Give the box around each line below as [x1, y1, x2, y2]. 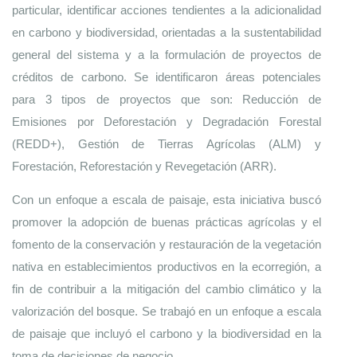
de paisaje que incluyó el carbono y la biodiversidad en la [12, 327, 321, 340]
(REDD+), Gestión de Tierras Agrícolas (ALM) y [12, 138, 321, 151]
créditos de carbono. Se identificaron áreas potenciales [12, 71, 321, 84]
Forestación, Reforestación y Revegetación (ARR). [12, 160, 277, 174]
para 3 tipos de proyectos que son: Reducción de [12, 93, 321, 107]
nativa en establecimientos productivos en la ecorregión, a [12, 260, 321, 273]
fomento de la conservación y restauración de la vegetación [12, 237, 321, 251]
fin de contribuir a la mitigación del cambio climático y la [12, 282, 321, 296]
